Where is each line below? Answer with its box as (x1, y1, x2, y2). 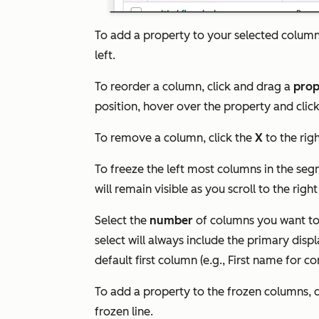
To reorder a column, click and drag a (95, 80, 293, 93)
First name (228, 253, 286, 267)
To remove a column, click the (95, 131, 255, 145)
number (150, 214, 193, 227)
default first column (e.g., (95, 253, 228, 267)
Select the (95, 214, 150, 227)
